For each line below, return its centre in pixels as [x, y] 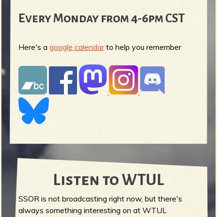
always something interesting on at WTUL [93, 210]
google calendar [77, 47]
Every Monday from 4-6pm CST [102, 18]
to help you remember [143, 47]
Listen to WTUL [108, 180]
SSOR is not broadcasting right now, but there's [101, 199]
